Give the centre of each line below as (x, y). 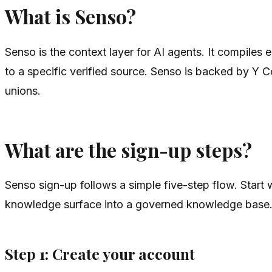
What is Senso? (70, 16)
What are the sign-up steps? (128, 150)
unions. (23, 90)
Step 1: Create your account (100, 253)
